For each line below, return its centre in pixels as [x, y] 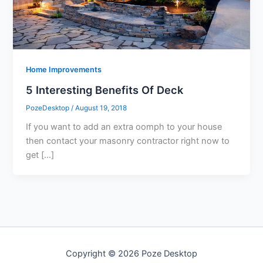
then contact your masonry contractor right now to [128, 141]
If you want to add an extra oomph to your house [124, 127]
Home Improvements [64, 69]
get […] [40, 155]
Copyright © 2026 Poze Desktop [131, 254]
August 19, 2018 [101, 108]
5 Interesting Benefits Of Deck [105, 90]
